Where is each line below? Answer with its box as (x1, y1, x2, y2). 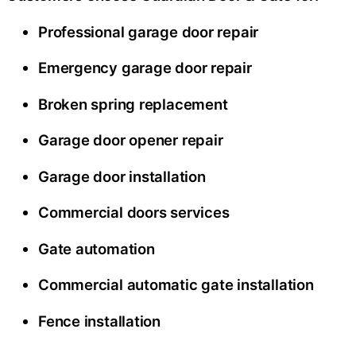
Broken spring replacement (38, 95, 228, 113)
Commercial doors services (38, 203, 230, 222)
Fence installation (38, 311, 161, 330)
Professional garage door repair (38, 22, 259, 41)
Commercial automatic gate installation (38, 276, 314, 294)
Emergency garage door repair (38, 59, 252, 77)
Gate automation (38, 239, 155, 257)
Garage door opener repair (38, 131, 223, 149)
